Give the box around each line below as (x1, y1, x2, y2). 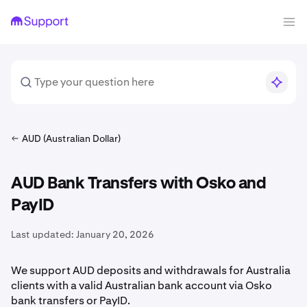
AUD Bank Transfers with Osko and (11, 175, 266, 192)
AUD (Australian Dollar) (22, 132, 121, 145)
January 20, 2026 (76, 228, 154, 241)
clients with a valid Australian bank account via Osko (11, 278, 272, 293)
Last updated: (11, 228, 74, 241)
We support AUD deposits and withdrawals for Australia (11, 263, 291, 278)
